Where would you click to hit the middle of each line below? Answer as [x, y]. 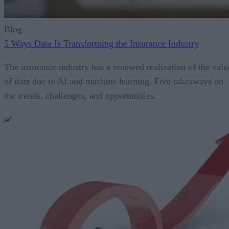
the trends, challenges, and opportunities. [80, 96]
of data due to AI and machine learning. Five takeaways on [114, 82]
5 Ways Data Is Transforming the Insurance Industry [101, 44]
